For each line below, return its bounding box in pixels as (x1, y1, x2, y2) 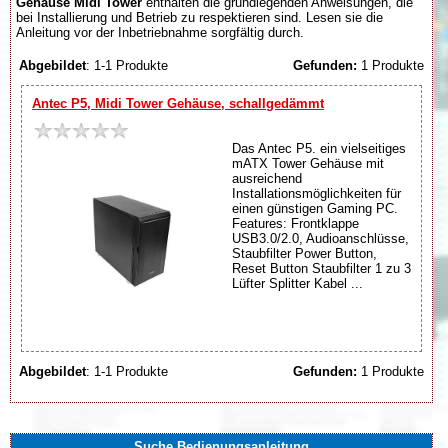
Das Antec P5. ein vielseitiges (232, 140, 406, 156)
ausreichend (232, 170, 302, 186)
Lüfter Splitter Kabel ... (232, 275, 363, 291)
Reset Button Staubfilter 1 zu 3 (232, 260, 411, 276)
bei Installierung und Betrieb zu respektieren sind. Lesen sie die (16, 9, 383, 25)
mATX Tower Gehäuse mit (232, 155, 384, 171)
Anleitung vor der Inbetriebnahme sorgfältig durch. (16, 24, 304, 40)
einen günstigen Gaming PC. (232, 200, 398, 216)
